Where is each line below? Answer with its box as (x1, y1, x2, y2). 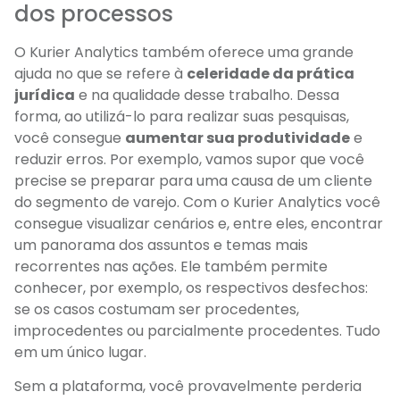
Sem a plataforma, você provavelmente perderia (14, 375, 362, 396)
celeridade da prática (187, 62, 354, 84)
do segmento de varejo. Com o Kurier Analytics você (14, 191, 380, 212)
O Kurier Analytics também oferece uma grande (14, 41, 354, 62)
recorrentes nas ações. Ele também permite (14, 255, 328, 277)
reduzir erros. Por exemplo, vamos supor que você (14, 148, 364, 170)
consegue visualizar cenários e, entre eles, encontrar (14, 212, 383, 234)
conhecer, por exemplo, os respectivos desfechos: (14, 277, 368, 298)
